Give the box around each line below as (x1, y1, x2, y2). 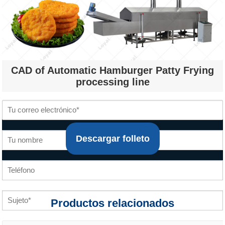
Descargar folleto (75, 133, 150, 144)
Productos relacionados (51, 196, 174, 209)
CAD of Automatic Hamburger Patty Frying (11, 64, 214, 76)
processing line (75, 76, 150, 87)
